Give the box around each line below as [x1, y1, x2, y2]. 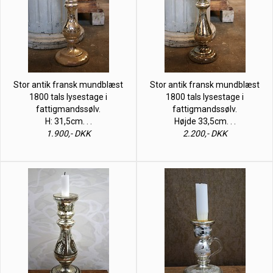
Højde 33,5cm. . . [174, 116, 236, 126]
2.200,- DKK [182, 128, 227, 138]
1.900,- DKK [46, 128, 91, 138]
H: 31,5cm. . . [44, 116, 92, 126]
